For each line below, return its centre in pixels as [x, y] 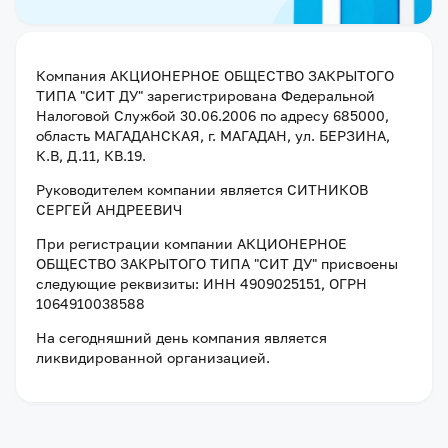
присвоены [357, 263]
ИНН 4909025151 [260, 283]
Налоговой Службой [108, 115]
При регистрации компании [136, 243]
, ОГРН [344, 283]
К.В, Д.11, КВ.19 [89, 155]
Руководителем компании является [161, 189]
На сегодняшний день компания [150, 337]
